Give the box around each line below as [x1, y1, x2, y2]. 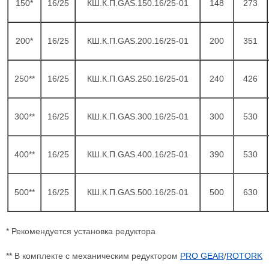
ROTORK [226, 251, 262, 261]
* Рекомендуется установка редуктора [6, 226, 156, 236]
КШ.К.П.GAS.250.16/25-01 [86, 74, 189, 83]
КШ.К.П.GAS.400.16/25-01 [86, 150, 189, 159]
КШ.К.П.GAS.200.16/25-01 [86, 36, 189, 46]
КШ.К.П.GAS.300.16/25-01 [86, 112, 189, 121]
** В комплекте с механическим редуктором [6, 251, 180, 261]
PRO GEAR [180, 251, 224, 261]
